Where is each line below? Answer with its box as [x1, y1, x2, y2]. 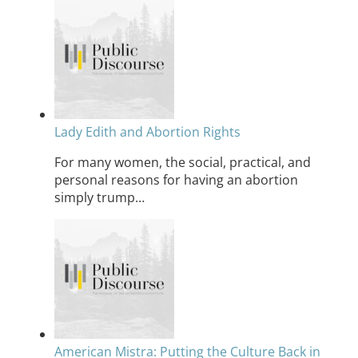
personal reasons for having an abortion [54, 170, 298, 189]
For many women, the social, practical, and [54, 153, 311, 171]
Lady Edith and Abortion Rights [54, 122, 241, 141]
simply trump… [54, 188, 145, 206]
